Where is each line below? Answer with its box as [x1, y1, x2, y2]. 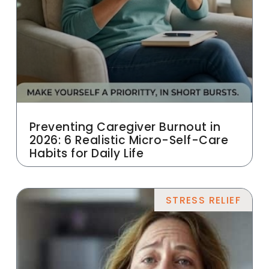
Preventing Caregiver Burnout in [29, 119, 221, 136]
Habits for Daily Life [29, 145, 144, 162]
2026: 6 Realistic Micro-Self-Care [29, 132, 229, 149]
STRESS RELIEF [165, 193, 241, 207]
